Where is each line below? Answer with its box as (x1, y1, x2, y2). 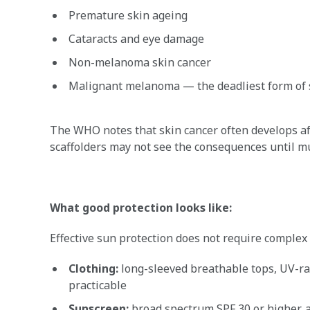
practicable (69, 277, 127, 293)
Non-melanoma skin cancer (69, 55, 211, 70)
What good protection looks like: (50, 200, 232, 215)
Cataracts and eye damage (69, 31, 204, 46)
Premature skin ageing (69, 8, 188, 23)
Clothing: (69, 261, 121, 276)
